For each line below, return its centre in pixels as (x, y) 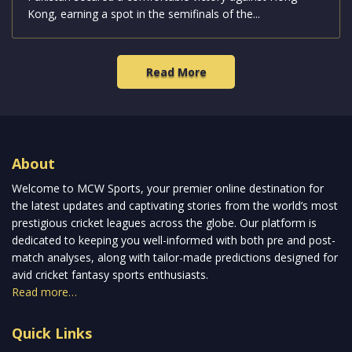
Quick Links (52, 334)
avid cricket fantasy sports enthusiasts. (110, 275)
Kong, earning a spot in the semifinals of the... (144, 13)
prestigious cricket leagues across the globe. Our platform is (164, 223)
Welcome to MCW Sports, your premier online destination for (168, 189)
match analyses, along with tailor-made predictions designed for (175, 258)
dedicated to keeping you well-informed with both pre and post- (174, 240)
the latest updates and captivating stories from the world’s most (175, 206)
